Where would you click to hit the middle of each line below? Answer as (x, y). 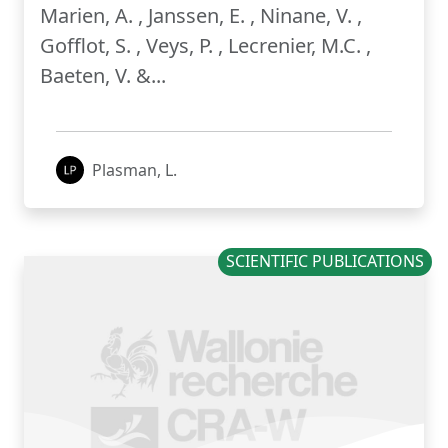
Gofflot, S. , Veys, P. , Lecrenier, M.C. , (205, 46)
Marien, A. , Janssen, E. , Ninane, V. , (201, 16)
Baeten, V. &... (103, 76)
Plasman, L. (134, 170)
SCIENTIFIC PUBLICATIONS (325, 261)
